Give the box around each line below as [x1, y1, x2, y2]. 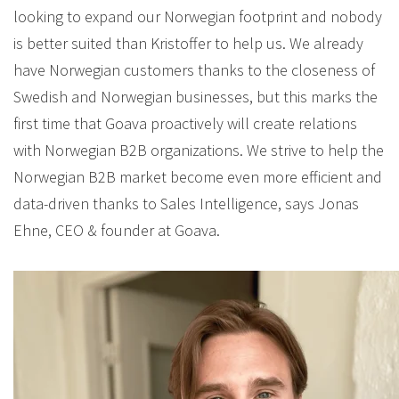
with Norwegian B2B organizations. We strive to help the [13, 140, 384, 161]
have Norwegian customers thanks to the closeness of [13, 60, 375, 81]
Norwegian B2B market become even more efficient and [13, 167, 382, 188]
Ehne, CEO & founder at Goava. [13, 220, 220, 241]
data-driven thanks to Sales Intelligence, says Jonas [13, 193, 359, 215]
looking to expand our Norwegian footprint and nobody [13, 6, 382, 28]
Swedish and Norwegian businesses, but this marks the [13, 86, 378, 108]
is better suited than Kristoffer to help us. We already [13, 33, 363, 54]
